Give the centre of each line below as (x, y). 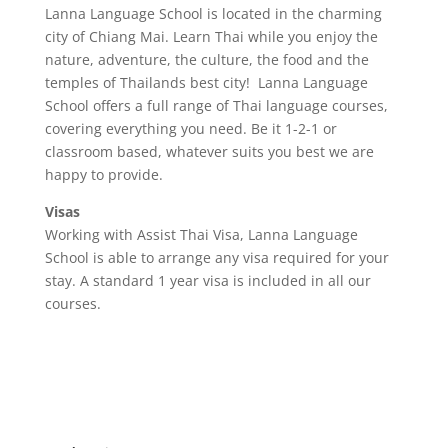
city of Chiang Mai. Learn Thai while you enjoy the (211, 36)
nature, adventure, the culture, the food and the (206, 59)
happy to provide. (103, 174)
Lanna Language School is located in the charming (213, 13)
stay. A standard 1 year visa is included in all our (207, 280)
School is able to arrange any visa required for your (216, 257)
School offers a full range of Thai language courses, (216, 105)
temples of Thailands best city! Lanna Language (206, 82)
